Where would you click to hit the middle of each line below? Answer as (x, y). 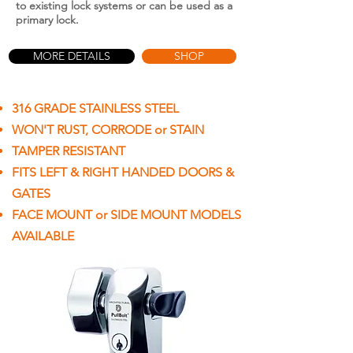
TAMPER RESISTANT (69, 151)
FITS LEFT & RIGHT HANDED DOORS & (123, 173)
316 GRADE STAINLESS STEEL (95, 109)
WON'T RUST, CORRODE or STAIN (108, 130)
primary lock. (49, 20)
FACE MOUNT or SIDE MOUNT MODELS (126, 215)
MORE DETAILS (72, 56)
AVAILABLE (43, 236)
